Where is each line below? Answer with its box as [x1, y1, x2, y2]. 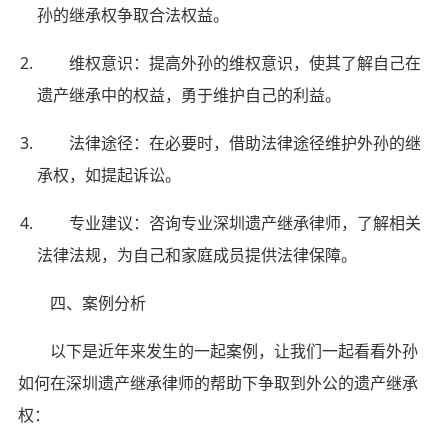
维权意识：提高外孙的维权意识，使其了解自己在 [69, 51, 422, 74]
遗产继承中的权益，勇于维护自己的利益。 [37, 83, 342, 106]
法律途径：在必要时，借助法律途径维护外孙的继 [69, 131, 422, 154]
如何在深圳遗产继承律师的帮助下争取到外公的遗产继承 [17, 371, 418, 394]
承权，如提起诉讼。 [37, 163, 182, 186]
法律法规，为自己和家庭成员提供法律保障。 [37, 243, 358, 266]
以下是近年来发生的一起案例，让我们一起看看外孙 [49, 339, 418, 362]
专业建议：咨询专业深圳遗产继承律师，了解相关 [69, 211, 422, 234]
